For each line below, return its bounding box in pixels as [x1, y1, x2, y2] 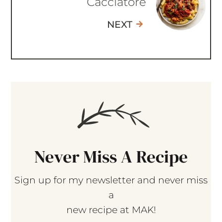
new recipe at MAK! [66, 204, 156, 216]
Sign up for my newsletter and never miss [14, 174, 208, 186]
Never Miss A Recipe [34, 145, 188, 169]
